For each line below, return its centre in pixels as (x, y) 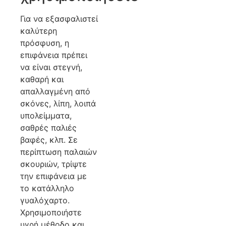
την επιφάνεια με (53, 176)
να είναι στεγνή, (51, 67)
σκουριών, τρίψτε (53, 164)
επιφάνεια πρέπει (54, 55)
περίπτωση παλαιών (59, 152)
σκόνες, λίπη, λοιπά (58, 104)
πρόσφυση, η (45, 43)
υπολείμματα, (46, 116)
